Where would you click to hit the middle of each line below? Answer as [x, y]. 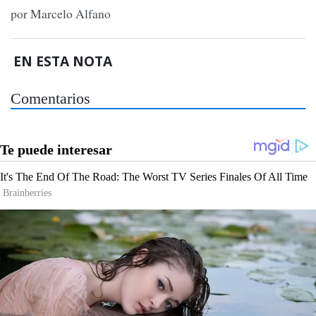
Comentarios [50, 98]
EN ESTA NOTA [63, 61]
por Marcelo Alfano [61, 14]
